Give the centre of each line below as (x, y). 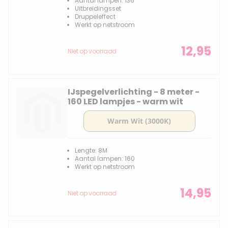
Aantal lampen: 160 (105, 159)
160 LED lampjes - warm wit (125, 102)
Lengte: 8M (91, 150)
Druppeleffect (95, 17)
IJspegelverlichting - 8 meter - (134, 92)
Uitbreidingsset (98, 8)
